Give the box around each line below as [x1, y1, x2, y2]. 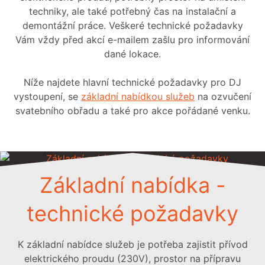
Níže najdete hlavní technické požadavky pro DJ [24, 76, 241, 89]
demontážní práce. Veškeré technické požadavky [22, 20, 243, 32]
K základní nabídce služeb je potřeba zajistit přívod [17, 238, 248, 250]
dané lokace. [104, 48, 161, 60]
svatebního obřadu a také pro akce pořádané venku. [15, 105, 250, 117]
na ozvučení [195, 91, 251, 103]
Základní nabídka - [39, 172, 226, 198]
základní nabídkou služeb [81, 91, 195, 103]
